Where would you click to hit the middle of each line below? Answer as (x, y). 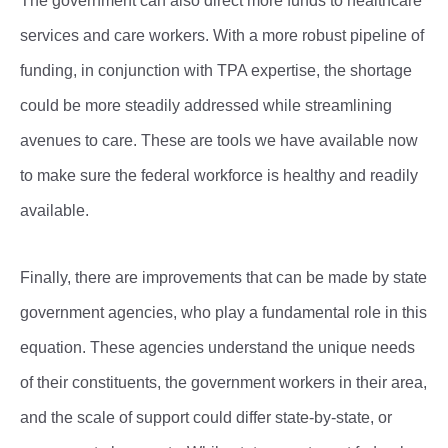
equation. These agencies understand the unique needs (217, 347)
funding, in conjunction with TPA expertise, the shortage (216, 70)
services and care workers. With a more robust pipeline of (222, 35)
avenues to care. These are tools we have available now (219, 140)
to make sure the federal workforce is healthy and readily (219, 175)
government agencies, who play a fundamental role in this (223, 312)
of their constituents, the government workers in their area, (223, 382)
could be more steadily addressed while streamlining (206, 105)
